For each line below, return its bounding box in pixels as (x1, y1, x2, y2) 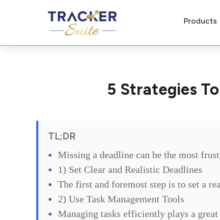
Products (183, 16, 217, 26)
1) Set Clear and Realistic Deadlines (57, 164, 202, 175)
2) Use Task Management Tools (57, 193, 184, 205)
